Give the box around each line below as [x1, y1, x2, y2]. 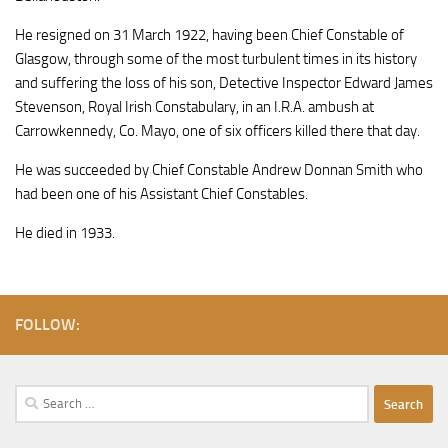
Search [14, 387, 56, 406]
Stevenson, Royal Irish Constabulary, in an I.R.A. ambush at [15, 98, 374, 117]
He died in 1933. [15, 224, 115, 243]
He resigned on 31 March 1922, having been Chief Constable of [15, 26, 404, 45]
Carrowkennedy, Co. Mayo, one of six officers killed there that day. [15, 122, 420, 141]
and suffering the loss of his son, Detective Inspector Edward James [15, 74, 433, 93]
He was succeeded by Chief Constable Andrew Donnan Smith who [15, 161, 423, 180]
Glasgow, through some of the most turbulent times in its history [15, 50, 417, 69]
